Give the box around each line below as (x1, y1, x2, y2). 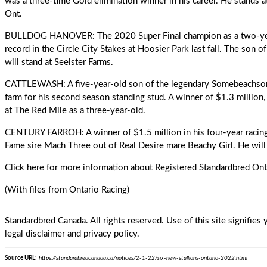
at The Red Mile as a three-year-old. (5, 106, 145, 115)
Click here (5, 163, 44, 172)
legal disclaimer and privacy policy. (5, 229, 139, 238)
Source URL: (5, 255, 37, 261)
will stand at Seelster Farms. (5, 58, 113, 67)
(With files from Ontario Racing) (5, 185, 129, 194)
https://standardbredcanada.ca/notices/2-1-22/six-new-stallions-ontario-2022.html (39, 255, 247, 261)
